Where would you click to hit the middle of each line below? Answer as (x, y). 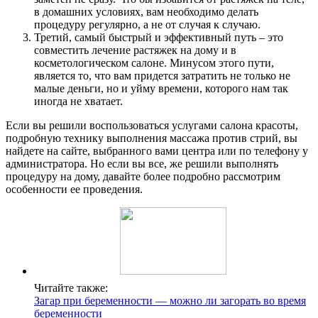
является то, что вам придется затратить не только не (162, 75)
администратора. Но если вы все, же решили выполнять (142, 163)
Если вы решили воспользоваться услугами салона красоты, (152, 125)
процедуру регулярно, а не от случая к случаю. (147, 24)
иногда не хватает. (78, 101)
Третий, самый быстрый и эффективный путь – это (159, 37)
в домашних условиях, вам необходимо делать (146, 11)
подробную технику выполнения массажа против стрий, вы (152, 138)
